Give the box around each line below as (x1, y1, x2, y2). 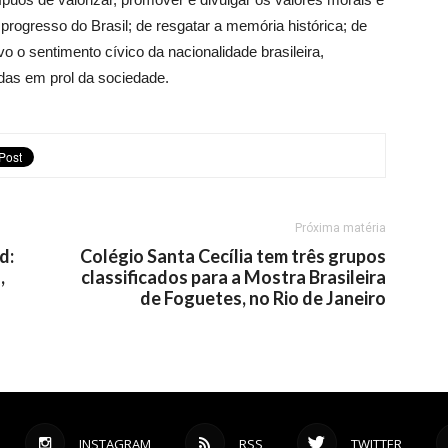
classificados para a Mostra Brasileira (81, 266, 386, 288)
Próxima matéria (295, 221, 386, 235)
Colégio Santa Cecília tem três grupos (80, 245, 386, 267)
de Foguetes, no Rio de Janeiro (140, 287, 386, 309)
